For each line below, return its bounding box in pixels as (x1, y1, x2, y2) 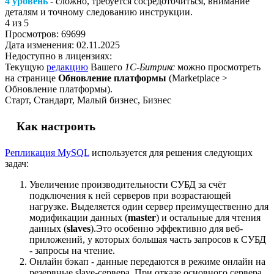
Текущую (5, 61, 46, 72)
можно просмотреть (175, 61, 261, 72)
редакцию (46, 61, 88, 72)
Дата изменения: (5, 39, 76, 50)
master (128, 212, 156, 223)
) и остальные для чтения (156, 212, 261, 223)
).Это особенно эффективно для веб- (91, 223, 243, 234)
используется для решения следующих (89, 147, 253, 158)
